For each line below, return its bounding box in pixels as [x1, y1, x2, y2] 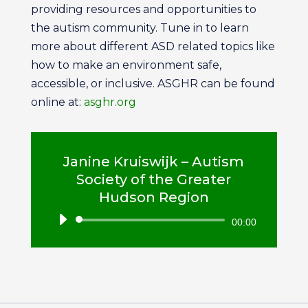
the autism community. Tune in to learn [30, 21, 249, 34]
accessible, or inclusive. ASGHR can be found [30, 77, 275, 90]
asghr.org [83, 96, 136, 109]
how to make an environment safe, [30, 58, 221, 71]
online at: [30, 96, 84, 109]
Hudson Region [98, 189, 209, 206]
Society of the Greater [76, 171, 232, 188]
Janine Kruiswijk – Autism [63, 153, 245, 170]
